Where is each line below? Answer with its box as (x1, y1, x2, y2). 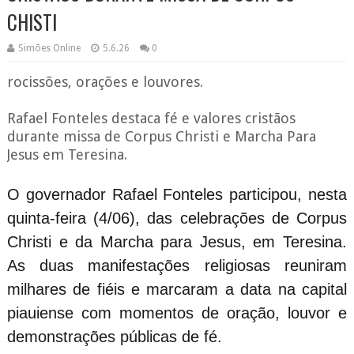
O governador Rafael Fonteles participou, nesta (6, 185, 348, 203)
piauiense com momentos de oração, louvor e (6, 303, 348, 322)
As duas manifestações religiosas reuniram (6, 256, 348, 274)
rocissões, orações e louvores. (6, 73, 203, 90)
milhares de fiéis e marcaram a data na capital (6, 280, 348, 298)
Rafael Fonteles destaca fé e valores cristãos (6, 109, 296, 126)
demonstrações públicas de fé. (6, 327, 222, 345)
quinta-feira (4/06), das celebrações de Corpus (6, 209, 348, 227)
